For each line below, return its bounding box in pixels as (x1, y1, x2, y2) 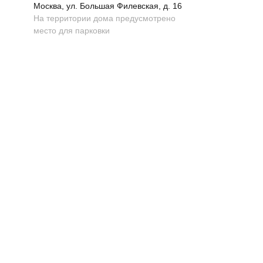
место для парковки (33, 26, 110, 36)
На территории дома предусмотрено (33, 14, 176, 23)
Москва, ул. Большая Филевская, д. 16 (33, 1, 182, 11)
